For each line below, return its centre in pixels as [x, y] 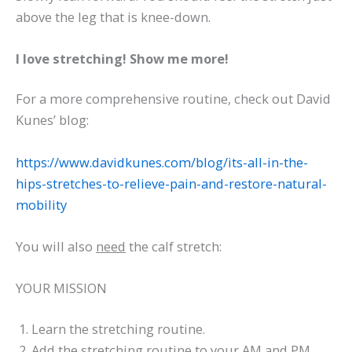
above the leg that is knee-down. [113, 16]
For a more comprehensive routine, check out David [173, 99]
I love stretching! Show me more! [122, 58]
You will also [56, 246]
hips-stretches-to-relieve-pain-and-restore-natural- [171, 183]
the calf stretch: [174, 246]
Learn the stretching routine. [118, 328]
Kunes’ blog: [52, 120]
